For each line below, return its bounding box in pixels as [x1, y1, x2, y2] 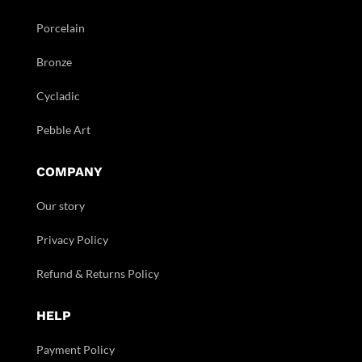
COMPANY [36, 164, 103, 180]
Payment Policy [36, 343, 115, 357]
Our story [36, 199, 85, 213]
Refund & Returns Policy [36, 267, 159, 281]
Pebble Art [36, 123, 90, 137]
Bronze [36, 55, 72, 69]
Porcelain [36, 21, 85, 36]
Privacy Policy [36, 233, 108, 247]
